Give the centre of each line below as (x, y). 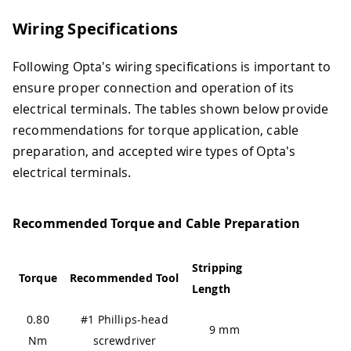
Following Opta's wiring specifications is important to (172, 67)
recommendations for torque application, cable (156, 130)
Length (211, 289)
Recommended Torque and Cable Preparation (157, 223)
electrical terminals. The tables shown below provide (171, 109)
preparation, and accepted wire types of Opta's (154, 152)
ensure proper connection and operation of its (154, 88)
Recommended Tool (125, 278)
